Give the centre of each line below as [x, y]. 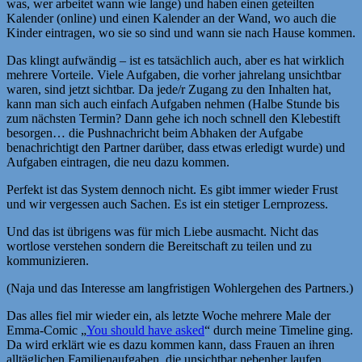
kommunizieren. [48, 260]
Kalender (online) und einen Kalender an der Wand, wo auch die [171, 18]
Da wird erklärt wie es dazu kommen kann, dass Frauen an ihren [170, 344]
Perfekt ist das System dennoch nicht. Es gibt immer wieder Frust [172, 189]
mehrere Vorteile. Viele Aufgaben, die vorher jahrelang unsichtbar [174, 74]
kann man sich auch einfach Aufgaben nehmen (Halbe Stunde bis [173, 103]
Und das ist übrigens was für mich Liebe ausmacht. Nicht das [162, 231]
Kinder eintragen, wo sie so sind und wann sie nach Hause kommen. [181, 32]
